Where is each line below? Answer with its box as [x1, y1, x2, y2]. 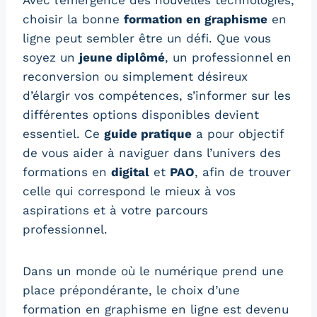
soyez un [23, 50, 79, 65]
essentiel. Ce [23, 127, 104, 142]
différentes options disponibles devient [23, 108, 259, 122]
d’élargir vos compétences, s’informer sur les [23, 88, 291, 103]
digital [111, 165, 149, 180]
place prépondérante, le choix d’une [23, 283, 240, 298]
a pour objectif [192, 127, 284, 142]
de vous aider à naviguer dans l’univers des [23, 146, 281, 161]
